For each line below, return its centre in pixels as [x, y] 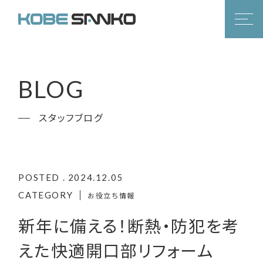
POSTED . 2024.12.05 [71, 178]
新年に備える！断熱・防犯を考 [129, 225]
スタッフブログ [71, 118]
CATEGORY [46, 195]
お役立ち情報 [111, 195]
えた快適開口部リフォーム [116, 250]
